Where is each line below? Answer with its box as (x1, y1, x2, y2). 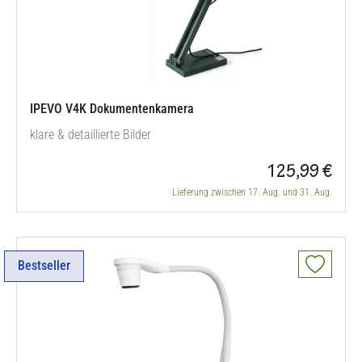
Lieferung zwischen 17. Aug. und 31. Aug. (172, 187, 332, 198)
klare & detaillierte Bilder (30, 127, 151, 142)
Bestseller (18, 258, 70, 274)
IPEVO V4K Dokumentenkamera (30, 101, 194, 116)
